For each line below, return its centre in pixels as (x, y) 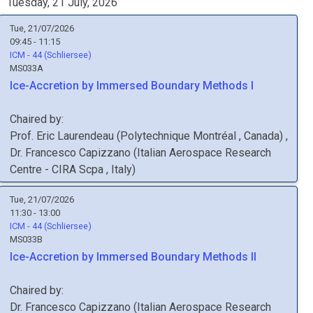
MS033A (27, 68)
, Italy (119, 169)
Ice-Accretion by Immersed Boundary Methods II (133, 257)
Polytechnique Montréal (180, 136)
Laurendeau (86, 136)
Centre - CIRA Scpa (58, 169)
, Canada (259, 136)
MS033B (26, 239)
